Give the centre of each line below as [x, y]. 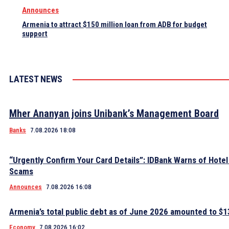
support [35, 34]
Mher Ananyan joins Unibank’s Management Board [114, 114]
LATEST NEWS [36, 79]
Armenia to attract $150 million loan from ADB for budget [114, 25]
